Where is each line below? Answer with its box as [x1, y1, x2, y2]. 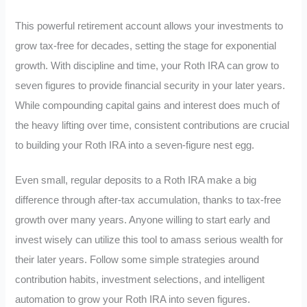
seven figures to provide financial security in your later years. [15, 80, 286, 92]
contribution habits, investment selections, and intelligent [15, 273, 265, 285]
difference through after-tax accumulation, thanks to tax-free [15, 194, 282, 206]
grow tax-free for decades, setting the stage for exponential [15, 40, 277, 52]
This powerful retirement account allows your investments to [15, 21, 284, 32]
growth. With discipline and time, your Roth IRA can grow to [15, 60, 280, 72]
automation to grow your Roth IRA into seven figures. [15, 293, 251, 305]
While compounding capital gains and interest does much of [15, 100, 280, 112]
